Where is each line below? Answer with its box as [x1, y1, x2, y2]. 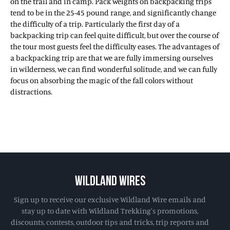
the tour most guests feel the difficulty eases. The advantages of [10, 41, 219, 51]
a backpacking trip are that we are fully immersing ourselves [10, 52, 213, 63]
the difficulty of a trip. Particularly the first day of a [10, 18, 180, 29]
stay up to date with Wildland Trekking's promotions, [22, 205, 198, 216]
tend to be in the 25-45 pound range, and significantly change [10, 7, 216, 17]
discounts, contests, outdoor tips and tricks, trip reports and [11, 217, 209, 227]
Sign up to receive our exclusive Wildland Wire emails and [14, 194, 206, 204]
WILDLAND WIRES [74, 175, 145, 189]
